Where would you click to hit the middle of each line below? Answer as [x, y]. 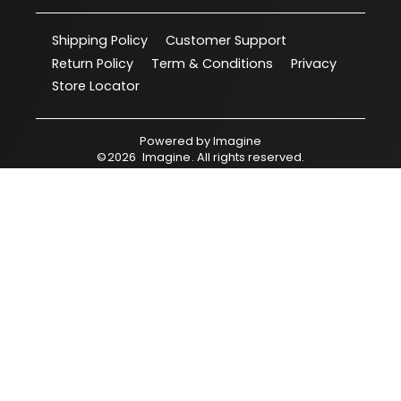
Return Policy [93, 63]
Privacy [314, 63]
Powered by [175, 141]
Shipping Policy [100, 40]
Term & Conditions [212, 63]
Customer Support [226, 40]
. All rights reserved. [248, 158]
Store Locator [96, 86]
